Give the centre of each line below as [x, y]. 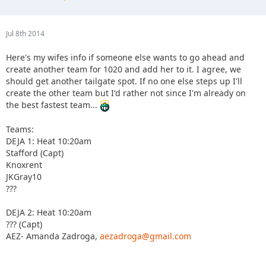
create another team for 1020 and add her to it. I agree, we [123, 69]
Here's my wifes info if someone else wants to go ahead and [125, 57]
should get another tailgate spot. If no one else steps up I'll [124, 81]
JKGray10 [24, 176]
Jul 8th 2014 [25, 33]
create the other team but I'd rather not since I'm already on [126, 93]
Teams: [20, 129]
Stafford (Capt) [35, 153]
